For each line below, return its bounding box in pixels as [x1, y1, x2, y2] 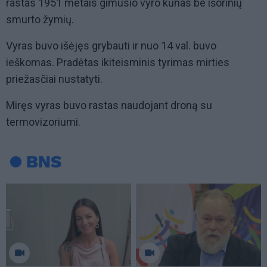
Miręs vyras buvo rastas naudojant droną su [6, 99, 212, 112]
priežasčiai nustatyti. [6, 73, 103, 86]
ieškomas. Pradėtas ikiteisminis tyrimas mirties [6, 56, 229, 69]
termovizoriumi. [6, 116, 80, 129]
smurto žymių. [6, 13, 74, 26]
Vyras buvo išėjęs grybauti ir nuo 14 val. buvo [6, 39, 216, 52]
